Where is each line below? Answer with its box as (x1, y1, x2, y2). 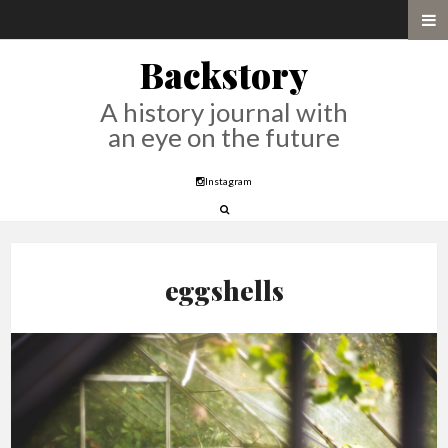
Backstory (139, 51, 308, 98)
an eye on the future (107, 121, 340, 153)
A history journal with (99, 96, 348, 128)
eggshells (164, 273, 284, 308)
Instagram (205, 175, 252, 187)
